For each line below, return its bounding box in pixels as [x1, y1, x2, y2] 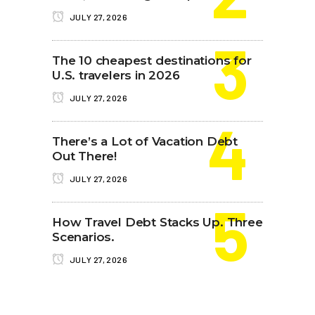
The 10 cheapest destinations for [52, 53, 252, 67]
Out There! [52, 149, 117, 163]
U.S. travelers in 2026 [52, 68, 180, 82]
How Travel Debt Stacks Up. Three [52, 215, 263, 229]
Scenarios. [52, 230, 115, 244]
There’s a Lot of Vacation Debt [52, 134, 238, 148]
